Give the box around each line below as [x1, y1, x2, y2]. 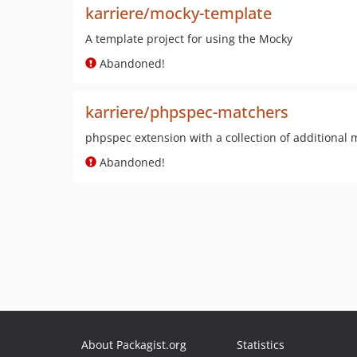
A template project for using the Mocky [85, 31, 292, 46]
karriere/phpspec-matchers [85, 101, 288, 123]
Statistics [237, 337, 284, 352]
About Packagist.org [81, 337, 186, 352]
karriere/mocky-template [85, 2, 272, 24]
